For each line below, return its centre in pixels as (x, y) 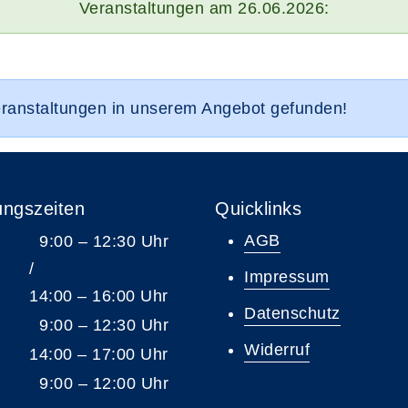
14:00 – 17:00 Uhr (99, 354)
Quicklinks (258, 209)
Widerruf (277, 350)
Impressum (287, 277)
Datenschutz (292, 313)
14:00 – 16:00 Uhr (99, 296)
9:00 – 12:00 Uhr (102, 383)
